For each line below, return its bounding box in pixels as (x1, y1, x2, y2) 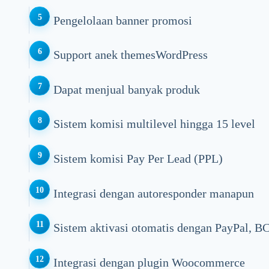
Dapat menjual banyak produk (53, 82, 200, 96)
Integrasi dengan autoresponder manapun (53, 186, 254, 200)
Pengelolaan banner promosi (53, 13, 192, 27)
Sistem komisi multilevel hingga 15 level (53, 117, 255, 131)
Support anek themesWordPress (53, 48, 208, 62)
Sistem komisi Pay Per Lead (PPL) (53, 152, 223, 165)
